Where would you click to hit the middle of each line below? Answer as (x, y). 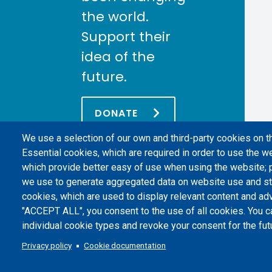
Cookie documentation (125, 245)
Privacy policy (47, 245)
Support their (126, 36)
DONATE (117, 113)
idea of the (118, 56)
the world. (115, 16)
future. (104, 76)
